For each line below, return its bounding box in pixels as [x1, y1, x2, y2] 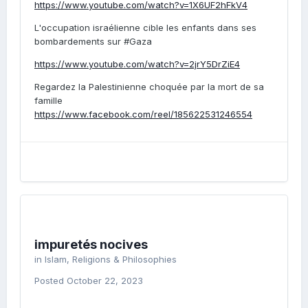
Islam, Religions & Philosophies [45, 254, 177, 265]
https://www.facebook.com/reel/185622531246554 [34, 109, 252, 120]
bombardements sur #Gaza [34, 36, 152, 47]
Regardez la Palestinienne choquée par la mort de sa [34, 81, 264, 92]
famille [34, 95, 63, 106]
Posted [34, 275, 67, 286]
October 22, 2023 [67, 275, 143, 286]
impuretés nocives [34, 237, 148, 252]
